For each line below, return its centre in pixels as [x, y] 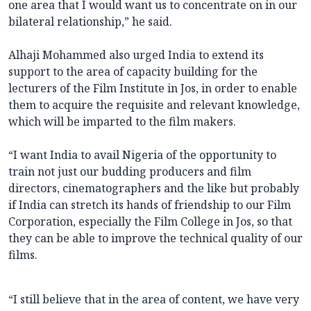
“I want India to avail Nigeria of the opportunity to [142, 155]
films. [23, 255]
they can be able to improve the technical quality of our [155, 238]
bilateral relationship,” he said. [90, 22]
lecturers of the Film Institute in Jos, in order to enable [153, 89]
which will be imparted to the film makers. [122, 122]
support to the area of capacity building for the [133, 72]
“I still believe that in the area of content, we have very [154, 300]
